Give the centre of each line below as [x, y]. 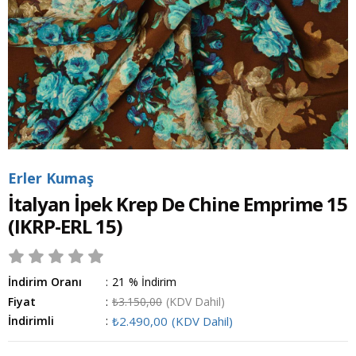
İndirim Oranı [45, 281]
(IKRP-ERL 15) [65, 226]
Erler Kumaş [51, 178]
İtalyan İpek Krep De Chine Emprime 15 [178, 203]
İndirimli [31, 320]
